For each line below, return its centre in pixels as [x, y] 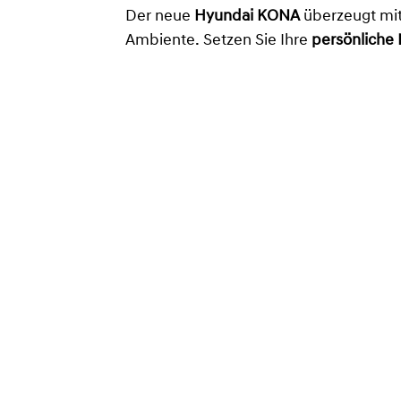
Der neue [160, 17]
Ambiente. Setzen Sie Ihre [218, 41]
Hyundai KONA [247, 17]
